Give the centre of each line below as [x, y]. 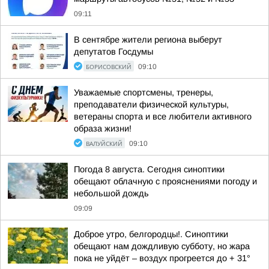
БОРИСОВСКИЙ [109, 67]
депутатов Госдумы [113, 52]
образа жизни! [103, 128]
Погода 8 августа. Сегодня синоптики [149, 169]
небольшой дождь [111, 193]
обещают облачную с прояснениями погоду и [165, 181]
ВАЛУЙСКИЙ [104, 144]
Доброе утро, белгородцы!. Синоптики [151, 234]
